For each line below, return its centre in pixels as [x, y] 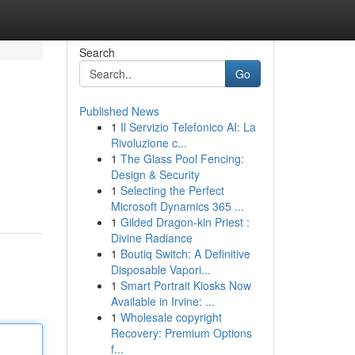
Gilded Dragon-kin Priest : [185, 222]
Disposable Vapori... [160, 269]
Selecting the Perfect [172, 190]
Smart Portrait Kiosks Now [185, 285]
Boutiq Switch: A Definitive [185, 254]
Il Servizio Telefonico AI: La [188, 127]
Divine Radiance [151, 238]
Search [97, 52]
